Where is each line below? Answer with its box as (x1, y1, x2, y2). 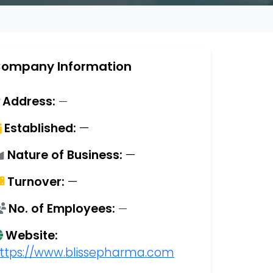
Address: (2, 93, 55, 110)
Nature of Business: (7, 147, 122, 163)
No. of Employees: (9, 200, 115, 217)
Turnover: (7, 174, 65, 190)
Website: (5, 227, 58, 244)
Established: (4, 120, 76, 136)
